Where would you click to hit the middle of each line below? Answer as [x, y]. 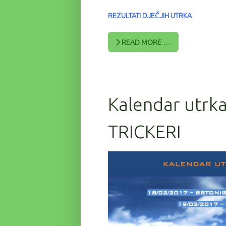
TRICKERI [145, 131]
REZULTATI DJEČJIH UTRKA [150, 16]
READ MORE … [146, 43]
